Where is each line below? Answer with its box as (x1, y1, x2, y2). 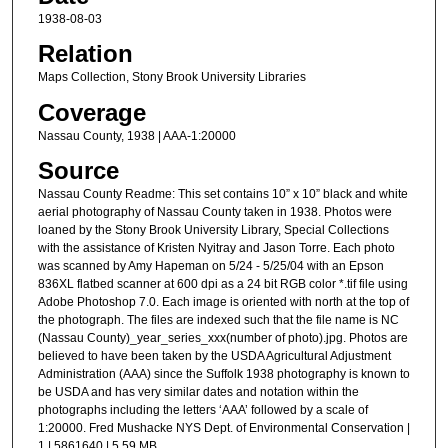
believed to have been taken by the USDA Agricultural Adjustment (37, 349, 391, 364)
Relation (37, 40, 133, 68)
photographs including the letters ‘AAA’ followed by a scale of (37, 403, 368, 418)
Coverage (37, 98, 146, 126)
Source (37, 157, 119, 185)
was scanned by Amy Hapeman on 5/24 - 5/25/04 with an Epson (37, 259, 384, 274)
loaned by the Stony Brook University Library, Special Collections (37, 223, 389, 238)
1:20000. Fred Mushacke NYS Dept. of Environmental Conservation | (37, 421, 410, 436)
